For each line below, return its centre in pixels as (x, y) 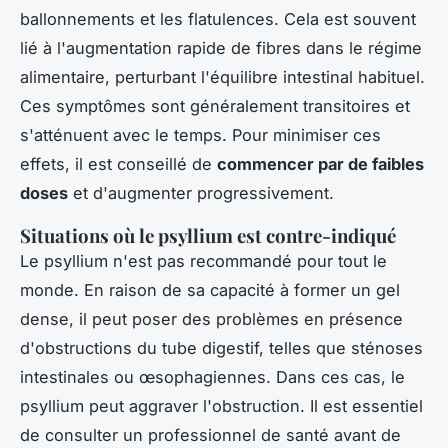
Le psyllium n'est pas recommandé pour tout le (203, 260)
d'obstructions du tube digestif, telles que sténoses (221, 347)
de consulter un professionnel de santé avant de (210, 434)
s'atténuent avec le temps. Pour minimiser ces (200, 134)
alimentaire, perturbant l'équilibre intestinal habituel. (222, 76)
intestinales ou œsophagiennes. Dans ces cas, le (212, 376)
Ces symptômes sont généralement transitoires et (215, 105)
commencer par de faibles (320, 163)
